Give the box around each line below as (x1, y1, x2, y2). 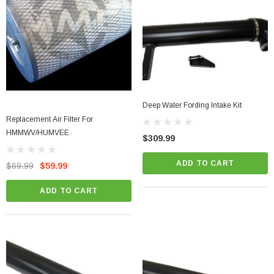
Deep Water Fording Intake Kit (143, 101, 242, 110)
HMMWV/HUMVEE (6, 128, 69, 138)
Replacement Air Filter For (6, 115, 93, 124)
